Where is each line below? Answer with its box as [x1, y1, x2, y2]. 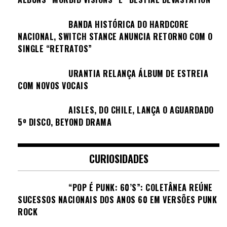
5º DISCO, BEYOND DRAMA [18, 116, 111, 129]
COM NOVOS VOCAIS [18, 79, 88, 92]
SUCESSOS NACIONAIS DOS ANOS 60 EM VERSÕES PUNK [18, 193, 217, 206]
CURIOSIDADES [89, 150, 148, 166]
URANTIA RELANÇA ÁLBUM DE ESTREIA [68, 67, 208, 80]
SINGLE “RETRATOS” [18, 43, 92, 55]
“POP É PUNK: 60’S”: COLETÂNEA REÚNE [68, 181, 213, 194]
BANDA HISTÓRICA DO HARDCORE [68, 18, 189, 31]
